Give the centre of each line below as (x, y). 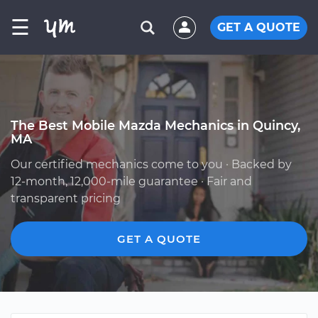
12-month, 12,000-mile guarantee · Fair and (131, 181)
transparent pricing (66, 198)
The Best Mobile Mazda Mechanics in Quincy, (155, 125)
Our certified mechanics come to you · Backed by (151, 164)
